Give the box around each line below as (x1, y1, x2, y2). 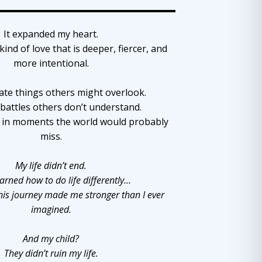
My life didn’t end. (15, 158, 87, 172)
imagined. (30, 202, 71, 216)
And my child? (23, 232, 80, 245)
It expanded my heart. (4, 27, 99, 40)
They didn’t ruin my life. (4, 246, 98, 260)
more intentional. (13, 56, 89, 70)
